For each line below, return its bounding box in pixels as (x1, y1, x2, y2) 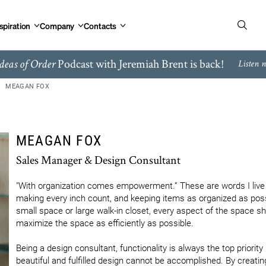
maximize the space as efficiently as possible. (16, 218, 194, 229)
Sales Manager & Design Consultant (16, 152, 180, 167)
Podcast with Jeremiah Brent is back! (55, 56, 224, 71)
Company (40, 20, 75, 31)
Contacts (84, 20, 117, 31)
